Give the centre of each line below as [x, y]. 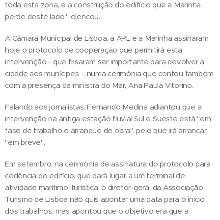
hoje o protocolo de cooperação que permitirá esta [94, 50]
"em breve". [25, 142]
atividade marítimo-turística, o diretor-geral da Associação [104, 187]
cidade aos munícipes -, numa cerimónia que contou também [110, 73]
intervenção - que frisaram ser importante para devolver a [105, 61]
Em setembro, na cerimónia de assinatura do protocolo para [108, 164]
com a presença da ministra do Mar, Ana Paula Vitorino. [99, 85]
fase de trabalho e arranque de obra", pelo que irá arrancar [106, 130]
